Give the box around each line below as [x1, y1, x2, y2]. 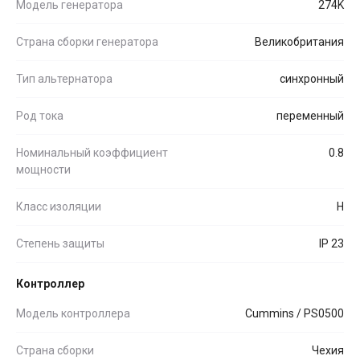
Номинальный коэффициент [16, 145, 168, 159]
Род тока [16, 108, 63, 122]
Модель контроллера [16, 306, 130, 320]
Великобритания [255, 35, 344, 48]
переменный [276, 108, 344, 122]
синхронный [280, 72, 344, 85]
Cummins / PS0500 [245, 306, 344, 320]
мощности [16, 162, 71, 176]
